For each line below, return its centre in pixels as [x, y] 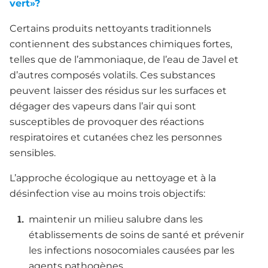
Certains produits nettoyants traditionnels [110, 29]
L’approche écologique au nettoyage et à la [113, 178]
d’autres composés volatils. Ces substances [112, 75]
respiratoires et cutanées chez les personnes [116, 138]
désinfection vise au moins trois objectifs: [107, 194]
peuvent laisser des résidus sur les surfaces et [118, 91]
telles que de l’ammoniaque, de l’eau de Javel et [124, 60]
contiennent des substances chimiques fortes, [121, 44]
